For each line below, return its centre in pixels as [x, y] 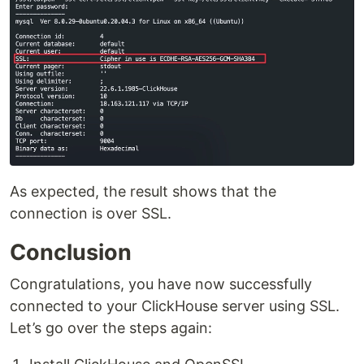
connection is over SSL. [91, 213]
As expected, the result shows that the [143, 191]
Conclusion [71, 252]
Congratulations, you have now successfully [161, 284]
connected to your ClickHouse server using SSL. [175, 305]
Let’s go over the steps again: [111, 327]
